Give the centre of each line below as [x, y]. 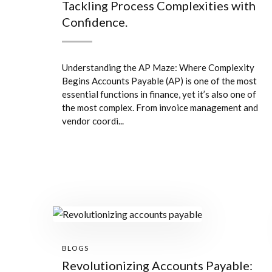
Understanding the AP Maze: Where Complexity [158, 67]
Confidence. [95, 22]
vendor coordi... [93, 121]
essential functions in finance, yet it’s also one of [159, 94]
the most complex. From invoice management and [160, 107]
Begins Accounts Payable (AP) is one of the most [159, 81]
